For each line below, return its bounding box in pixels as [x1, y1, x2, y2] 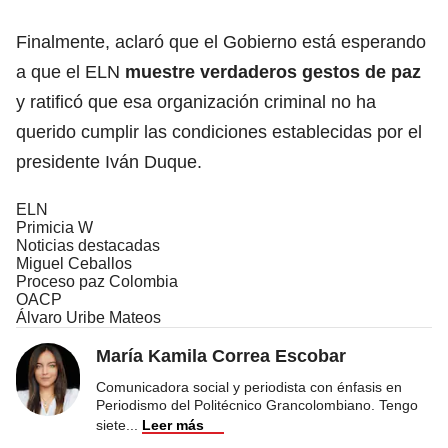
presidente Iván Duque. [16, 151, 202, 172]
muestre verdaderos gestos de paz [125, 61, 421, 82]
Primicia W [16, 218, 93, 236]
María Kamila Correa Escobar [96, 345, 346, 366]
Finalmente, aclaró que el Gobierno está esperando [16, 31, 426, 52]
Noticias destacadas [16, 236, 160, 254]
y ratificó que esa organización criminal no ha [16, 91, 376, 112]
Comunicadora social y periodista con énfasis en [96, 378, 402, 395]
